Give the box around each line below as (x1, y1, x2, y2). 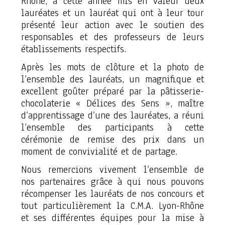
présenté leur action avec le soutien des (21, 19, 204, 32)
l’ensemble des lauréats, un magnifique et (21, 73, 204, 86)
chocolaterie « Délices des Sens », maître (21, 97, 204, 110)
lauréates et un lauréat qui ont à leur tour (21, 7, 204, 20)
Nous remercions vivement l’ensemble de (21, 163, 204, 176)
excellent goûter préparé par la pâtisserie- (21, 85, 204, 98)
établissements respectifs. (21, 43, 126, 56)
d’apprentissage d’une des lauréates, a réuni (21, 109, 204, 122)
